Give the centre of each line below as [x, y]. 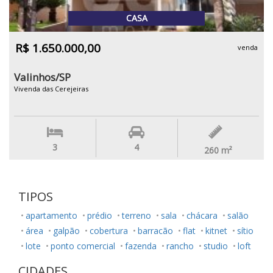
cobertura [109, 231]
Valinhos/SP [42, 77]
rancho [180, 246]
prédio [100, 215]
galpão [66, 231]
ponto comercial [83, 246]
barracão [155, 231]
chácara [202, 215]
